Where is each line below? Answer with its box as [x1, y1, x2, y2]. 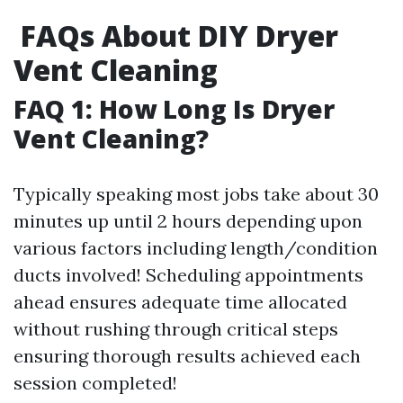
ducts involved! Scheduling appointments [13, 264, 363, 287]
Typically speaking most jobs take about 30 [13, 183, 379, 206]
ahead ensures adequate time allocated [13, 291, 347, 314]
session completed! [13, 372, 177, 395]
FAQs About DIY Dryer [13, 16, 338, 56]
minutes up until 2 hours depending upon [13, 210, 363, 233]
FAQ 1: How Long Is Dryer [13, 92, 335, 127]
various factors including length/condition [13, 237, 378, 260]
